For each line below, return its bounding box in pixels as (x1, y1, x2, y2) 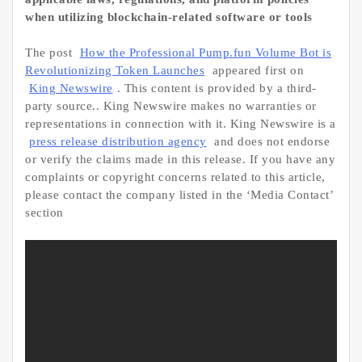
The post (25, 46, 76, 60)
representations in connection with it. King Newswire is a (25, 117, 336, 131)
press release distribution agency (29, 135, 207, 149)
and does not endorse (210, 135, 330, 149)
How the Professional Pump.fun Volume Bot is (79, 46, 331, 60)
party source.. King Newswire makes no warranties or (25, 99, 317, 113)
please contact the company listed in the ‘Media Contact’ (25, 188, 333, 202)
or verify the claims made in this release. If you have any (25, 153, 335, 166)
